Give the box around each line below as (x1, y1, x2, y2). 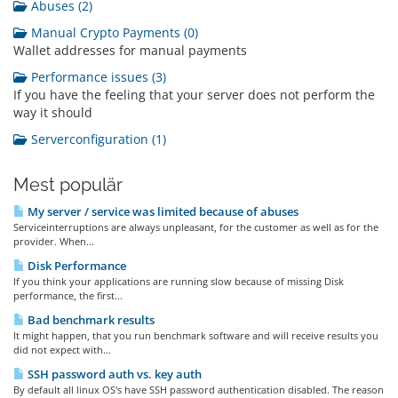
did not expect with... (13, 343, 111, 356)
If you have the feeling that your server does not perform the (13, 86, 375, 103)
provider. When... (13, 235, 94, 248)
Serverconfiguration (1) (28, 131, 166, 147)
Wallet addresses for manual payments (13, 42, 247, 59)
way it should (13, 104, 92, 121)
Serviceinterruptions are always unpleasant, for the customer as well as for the (13, 220, 378, 234)
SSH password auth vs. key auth (25, 366, 202, 382)
